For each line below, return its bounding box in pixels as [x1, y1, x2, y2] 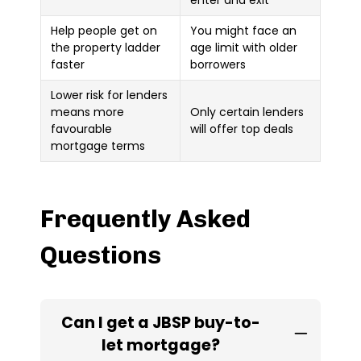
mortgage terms [51, 137, 145, 154]
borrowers [190, 56, 246, 73]
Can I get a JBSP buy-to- [61, 311, 260, 334]
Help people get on [51, 22, 157, 39]
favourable [51, 120, 112, 137]
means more [51, 103, 124, 120]
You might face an [190, 22, 297, 39]
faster [51, 56, 85, 73]
